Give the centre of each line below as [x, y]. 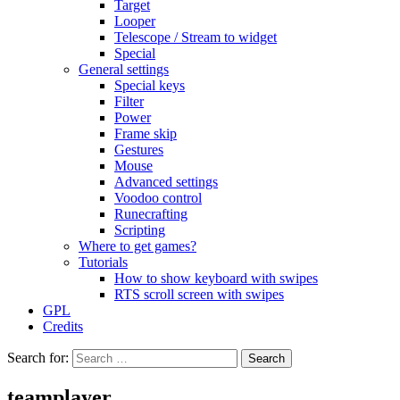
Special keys [150, 85]
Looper [135, 21]
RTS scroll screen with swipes [199, 294]
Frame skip [146, 133]
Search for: [38, 358]
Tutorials [103, 262]
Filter [129, 101]
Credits [63, 326]
